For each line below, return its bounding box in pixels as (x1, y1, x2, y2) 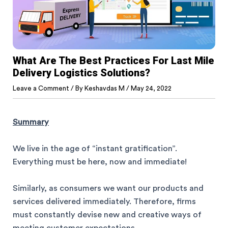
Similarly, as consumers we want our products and (13, 184, 204, 193)
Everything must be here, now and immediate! (13, 157, 187, 166)
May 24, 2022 (131, 84, 172, 92)
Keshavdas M (84, 84, 126, 92)
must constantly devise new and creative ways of (13, 211, 202, 219)
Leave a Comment (13, 84, 69, 92)
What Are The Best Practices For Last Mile (13, 54, 214, 67)
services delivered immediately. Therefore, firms (13, 197, 196, 206)
